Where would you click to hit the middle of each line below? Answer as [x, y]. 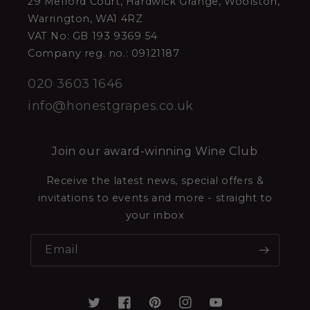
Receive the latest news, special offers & [155, 180]
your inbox [155, 215]
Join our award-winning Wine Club [155, 151]
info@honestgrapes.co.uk [111, 106]
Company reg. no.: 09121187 [104, 54]
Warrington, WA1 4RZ [85, 19]
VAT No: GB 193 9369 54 [93, 36]
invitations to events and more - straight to [155, 198]
